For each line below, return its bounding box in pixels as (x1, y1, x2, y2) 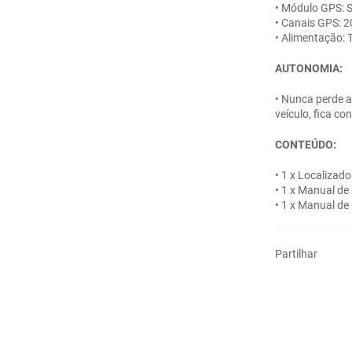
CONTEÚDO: (275, 137, 336, 151)
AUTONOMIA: (275, 61, 343, 75)
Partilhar (275, 247, 317, 260)
